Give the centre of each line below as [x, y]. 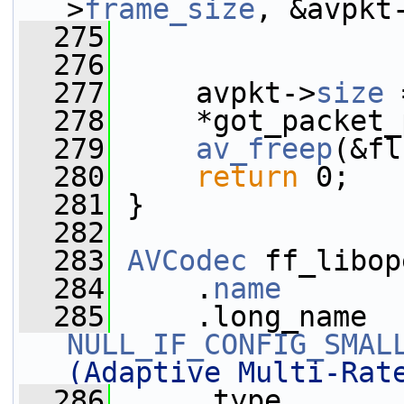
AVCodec [187, 261]
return [247, 177]
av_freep [264, 149]
